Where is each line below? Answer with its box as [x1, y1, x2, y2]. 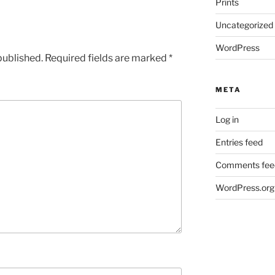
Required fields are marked [45, 52, 169, 64]
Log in [215, 114, 239, 125]
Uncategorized [215, 20, 273, 31]
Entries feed [215, 137, 263, 148]
